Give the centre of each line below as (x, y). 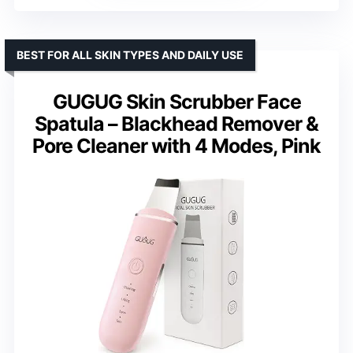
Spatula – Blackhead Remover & (176, 124)
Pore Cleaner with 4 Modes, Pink (176, 146)
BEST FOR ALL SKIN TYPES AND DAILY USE (130, 55)
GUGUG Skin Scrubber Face (176, 102)
